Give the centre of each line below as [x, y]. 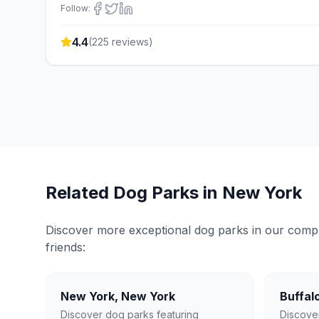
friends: [66, 247]
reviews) [131, 42]
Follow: [75, 8]
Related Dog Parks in [134, 193]
